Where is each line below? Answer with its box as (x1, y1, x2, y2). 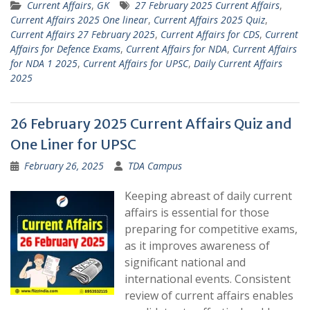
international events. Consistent (125, 271, 291, 287)
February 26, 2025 (24, 159, 104, 173)
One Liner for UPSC (10, 136, 136, 154)
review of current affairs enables (125, 288, 293, 304)
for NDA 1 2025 (10, 57, 77, 71)
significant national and (125, 255, 246, 271)
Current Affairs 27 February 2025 (10, 28, 155, 42)
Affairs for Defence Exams (10, 42, 120, 56)
